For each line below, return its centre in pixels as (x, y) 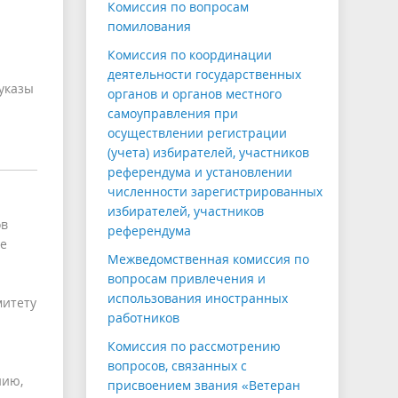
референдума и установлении (200, 172)
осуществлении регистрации (197, 133)
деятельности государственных (204, 75)
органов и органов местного (195, 94)
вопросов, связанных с (177, 366)
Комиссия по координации (190, 55)
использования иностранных (198, 298)
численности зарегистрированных (215, 192)
